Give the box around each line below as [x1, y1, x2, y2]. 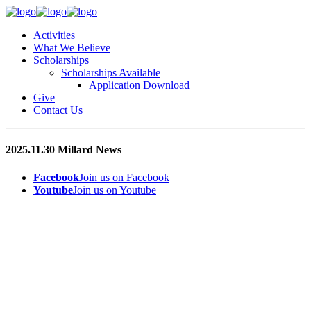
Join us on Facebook [79, 171, 169, 183]
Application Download [89, 79, 190, 91]
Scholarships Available [61, 67, 160, 78]
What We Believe [33, 42, 110, 53]
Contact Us [33, 104, 83, 116]
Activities [33, 29, 75, 41]
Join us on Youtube [73, 183, 156, 196]
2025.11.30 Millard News [6, 144, 121, 156]
